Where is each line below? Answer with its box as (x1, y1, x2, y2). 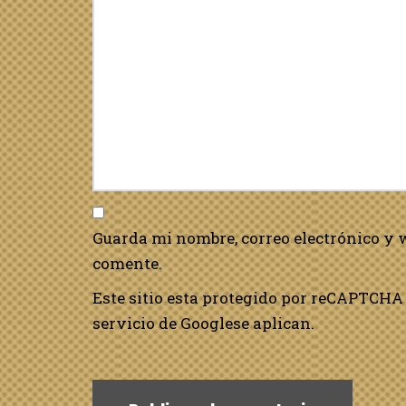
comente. (92, 253, 162, 274)
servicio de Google (92, 313, 233, 333)
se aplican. (233, 313, 314, 333)
